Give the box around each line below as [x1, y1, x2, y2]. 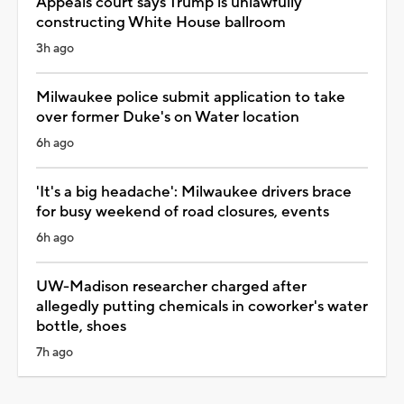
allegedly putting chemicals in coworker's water [36, 296, 368, 317]
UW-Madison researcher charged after [36, 276, 307, 297]
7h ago [36, 344, 73, 361]
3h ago [36, 40, 74, 57]
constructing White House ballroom [36, 12, 286, 32]
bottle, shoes [36, 316, 126, 336]
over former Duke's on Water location [36, 106, 299, 127]
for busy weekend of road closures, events [36, 201, 329, 222]
